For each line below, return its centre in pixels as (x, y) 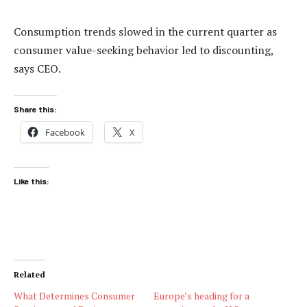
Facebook (65, 132)
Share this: (35, 109)
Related (29, 274)
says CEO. (37, 69)
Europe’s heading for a (201, 295)
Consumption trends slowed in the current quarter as (145, 32)
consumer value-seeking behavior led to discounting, (144, 50)
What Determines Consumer (74, 295)
